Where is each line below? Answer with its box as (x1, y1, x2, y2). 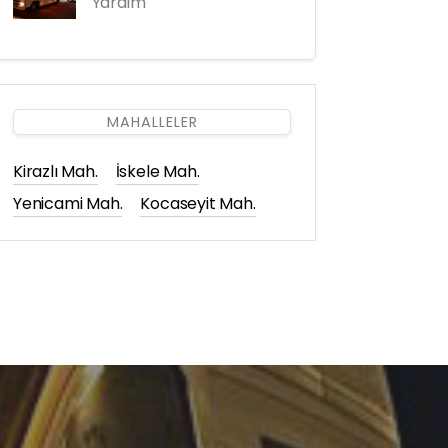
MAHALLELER (106, 112, 198, 133)
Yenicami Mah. (13, 192, 123, 216)
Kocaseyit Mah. (140, 192, 256, 216)
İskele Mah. (115, 160, 200, 184)
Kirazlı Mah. (13, 160, 98, 184)
